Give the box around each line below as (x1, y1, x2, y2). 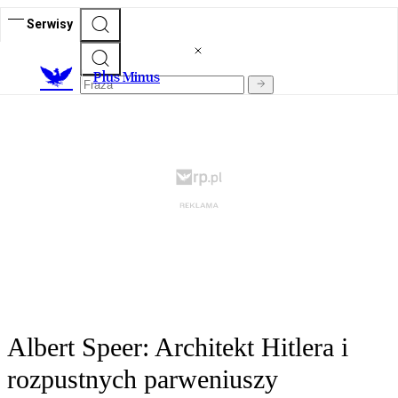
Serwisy (27, 16, 73, 31)
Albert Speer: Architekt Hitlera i (7, 332, 348, 362)
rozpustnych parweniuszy (7, 364, 278, 394)
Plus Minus (93, 68, 160, 86)
